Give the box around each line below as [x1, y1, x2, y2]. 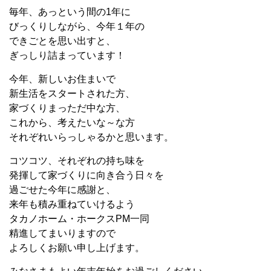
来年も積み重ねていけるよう [9, 198, 135, 209]
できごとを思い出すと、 [9, 35, 116, 46]
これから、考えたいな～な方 [9, 117, 135, 128]
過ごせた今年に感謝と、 [9, 184, 116, 195]
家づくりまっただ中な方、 [9, 102, 125, 113]
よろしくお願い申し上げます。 [9, 242, 145, 253]
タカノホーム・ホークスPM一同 [9, 213, 149, 224]
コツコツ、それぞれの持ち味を [9, 155, 145, 166]
